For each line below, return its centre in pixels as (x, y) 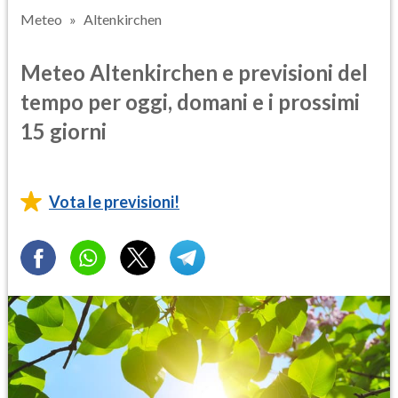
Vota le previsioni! (114, 201)
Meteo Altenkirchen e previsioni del (194, 72)
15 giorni (64, 131)
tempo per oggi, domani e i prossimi (190, 101)
